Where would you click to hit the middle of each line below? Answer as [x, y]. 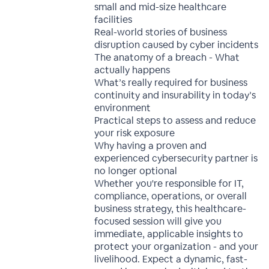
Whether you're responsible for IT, [169, 183]
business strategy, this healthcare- [171, 209]
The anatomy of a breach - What [167, 57]
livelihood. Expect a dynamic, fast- [171, 259]
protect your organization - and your [177, 246]
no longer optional [136, 171]
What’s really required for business [171, 83]
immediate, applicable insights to [169, 234]
